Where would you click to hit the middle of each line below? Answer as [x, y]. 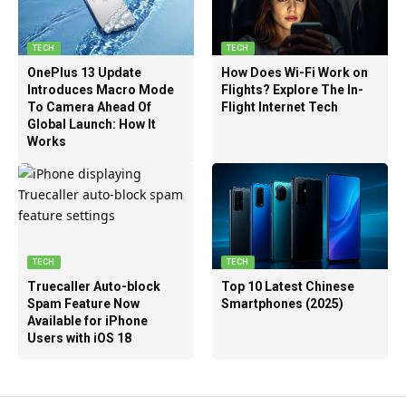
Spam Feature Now [83, 303]
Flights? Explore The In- [292, 89]
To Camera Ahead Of [89, 106]
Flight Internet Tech [279, 106]
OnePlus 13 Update [84, 72]
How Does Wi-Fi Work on [294, 72]
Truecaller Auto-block [93, 286]
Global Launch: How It [91, 124]
